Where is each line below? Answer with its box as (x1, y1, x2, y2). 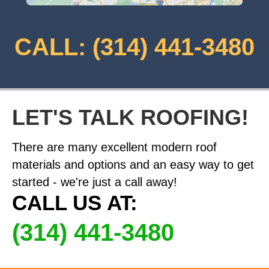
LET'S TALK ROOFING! (12, 105, 249, 130)
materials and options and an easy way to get (12, 158, 254, 172)
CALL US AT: (12, 191, 138, 215)
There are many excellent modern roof (12, 141, 217, 154)
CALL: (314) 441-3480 (14, 34, 255, 61)
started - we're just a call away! (12, 175, 177, 189)
